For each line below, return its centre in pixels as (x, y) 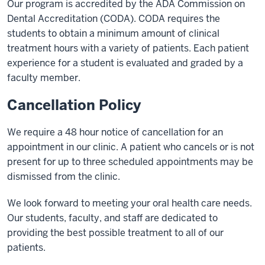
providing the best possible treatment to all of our (115, 233)
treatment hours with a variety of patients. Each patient (128, 48)
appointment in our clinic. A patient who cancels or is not (131, 147)
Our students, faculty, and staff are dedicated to (112, 218)
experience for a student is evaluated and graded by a (125, 63)
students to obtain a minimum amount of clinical (113, 33)
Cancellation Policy (74, 105)
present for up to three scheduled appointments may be (130, 162)
